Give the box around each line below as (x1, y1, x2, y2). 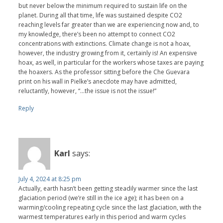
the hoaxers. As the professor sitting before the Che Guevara (18, 67, 190, 76)
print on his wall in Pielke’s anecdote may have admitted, (18, 77, 177, 86)
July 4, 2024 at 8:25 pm (18, 174, 82, 183)
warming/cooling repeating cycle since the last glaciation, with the (18, 203, 202, 212)
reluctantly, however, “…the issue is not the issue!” (18, 86, 157, 95)
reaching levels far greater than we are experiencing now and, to (18, 20, 200, 29)
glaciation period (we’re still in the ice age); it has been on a (18, 193, 184, 202)
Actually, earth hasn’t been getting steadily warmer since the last (18, 184, 198, 193)
